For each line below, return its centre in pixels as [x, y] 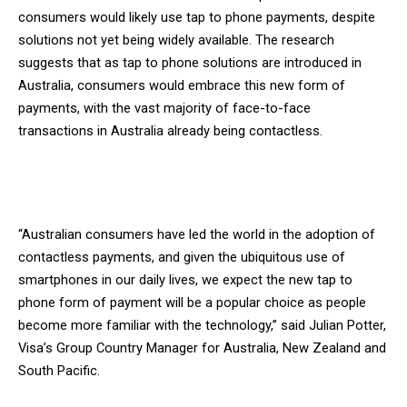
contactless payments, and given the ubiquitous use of [182, 257]
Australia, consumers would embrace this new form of [182, 85]
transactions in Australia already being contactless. [170, 130]
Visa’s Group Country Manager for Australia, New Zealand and [202, 347]
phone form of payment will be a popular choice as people [192, 302]
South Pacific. [59, 370]
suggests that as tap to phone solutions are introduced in [190, 62]
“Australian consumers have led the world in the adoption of [197, 234]
